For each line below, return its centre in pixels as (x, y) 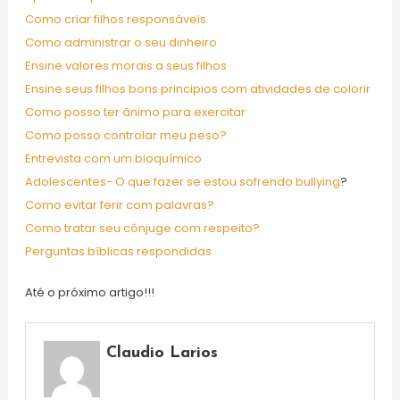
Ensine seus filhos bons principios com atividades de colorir (197, 89)
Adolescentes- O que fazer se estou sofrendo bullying (182, 182)
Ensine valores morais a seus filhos (125, 66)
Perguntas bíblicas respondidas (118, 252)
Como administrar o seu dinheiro (121, 43)
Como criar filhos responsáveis (115, 20)
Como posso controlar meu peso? (125, 136)
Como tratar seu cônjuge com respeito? (142, 229)
